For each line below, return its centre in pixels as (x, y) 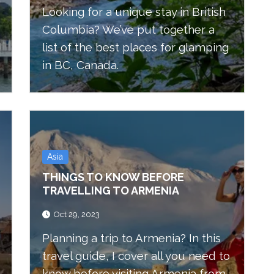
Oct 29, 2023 (77, 214)
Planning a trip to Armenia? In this (131, 238)
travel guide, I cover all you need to (136, 256)
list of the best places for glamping (135, 47)
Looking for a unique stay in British (134, 12)
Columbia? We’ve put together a (128, 29)
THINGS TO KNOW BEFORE (113, 177)
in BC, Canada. (80, 65)
